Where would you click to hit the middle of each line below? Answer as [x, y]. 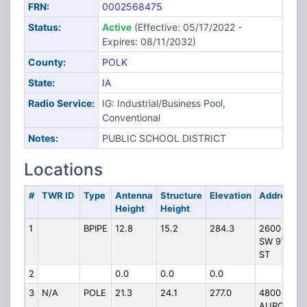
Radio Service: [61, 103]
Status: [44, 27]
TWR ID [58, 195]
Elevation [230, 195]
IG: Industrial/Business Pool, [163, 103]
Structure [181, 195]
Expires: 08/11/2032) [149, 41]
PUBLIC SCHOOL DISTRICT [164, 138]
